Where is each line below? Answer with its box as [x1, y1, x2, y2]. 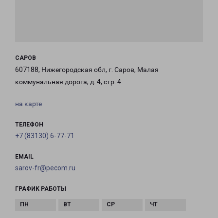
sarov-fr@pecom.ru [15, 164, 75, 172]
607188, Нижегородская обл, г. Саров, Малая [15, 66, 159, 74]
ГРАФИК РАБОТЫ [15, 185, 66, 193]
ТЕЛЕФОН [15, 121, 43, 128]
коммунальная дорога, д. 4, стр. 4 [15, 78, 121, 86]
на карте [15, 100, 42, 108]
